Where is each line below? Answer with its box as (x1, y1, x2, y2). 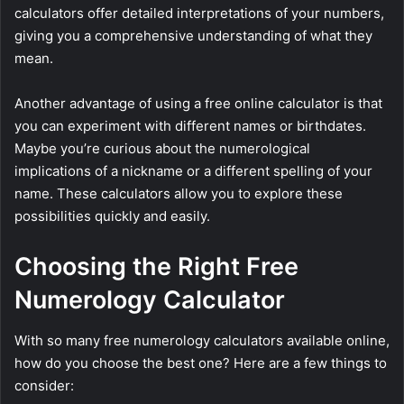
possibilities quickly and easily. (14, 207, 210, 225)
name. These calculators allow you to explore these (14, 185, 343, 203)
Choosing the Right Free (14, 252, 298, 282)
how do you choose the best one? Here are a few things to (14, 353, 387, 372)
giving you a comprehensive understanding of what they (14, 27, 372, 45)
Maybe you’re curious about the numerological (14, 140, 310, 158)
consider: (14, 376, 74, 394)
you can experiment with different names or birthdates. (14, 117, 366, 135)
